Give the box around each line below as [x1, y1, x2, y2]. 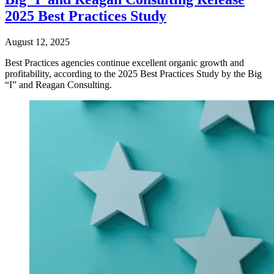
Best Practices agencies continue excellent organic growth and [5, 57, 244, 68]
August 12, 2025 [5, 37, 70, 48]
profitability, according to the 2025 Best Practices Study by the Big [5, 68, 262, 80]
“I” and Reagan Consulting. [5, 80, 112, 91]
